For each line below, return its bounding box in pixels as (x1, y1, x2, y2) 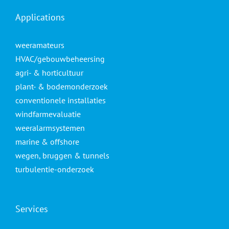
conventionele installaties (15, 95, 106, 106)
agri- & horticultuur (15, 67, 83, 78)
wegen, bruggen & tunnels (15, 150, 109, 161)
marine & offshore (15, 136, 79, 147)
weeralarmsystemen (15, 123, 85, 133)
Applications (15, 11, 65, 24)
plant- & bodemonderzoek (15, 81, 108, 92)
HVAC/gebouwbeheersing (15, 54, 105, 64)
